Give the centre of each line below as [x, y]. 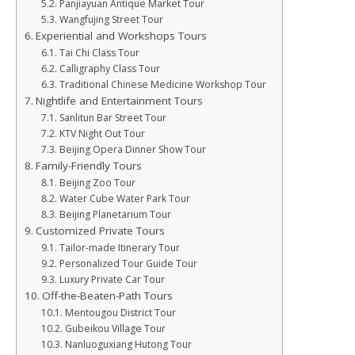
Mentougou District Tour [120, 313]
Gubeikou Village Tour [115, 328]
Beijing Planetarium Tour [115, 214]
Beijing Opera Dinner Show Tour [132, 149]
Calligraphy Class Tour [109, 69]
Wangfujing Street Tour [111, 19]
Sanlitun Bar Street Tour [113, 118]
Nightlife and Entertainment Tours [119, 101]
